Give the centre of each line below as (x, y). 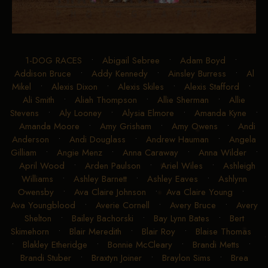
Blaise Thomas (223, 231)
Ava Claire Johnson (110, 192)
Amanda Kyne (220, 113)
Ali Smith (39, 100)
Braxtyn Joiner (116, 258)
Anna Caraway (150, 152)
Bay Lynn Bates (181, 218)
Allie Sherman (183, 100)
